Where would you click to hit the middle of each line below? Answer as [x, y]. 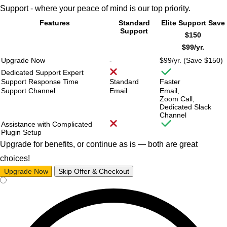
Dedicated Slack [185, 107]
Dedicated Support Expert [42, 72]
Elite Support [184, 23]
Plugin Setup [21, 132]
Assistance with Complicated [47, 124]
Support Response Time [40, 81]
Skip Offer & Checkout [94, 171]
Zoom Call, [177, 99]
